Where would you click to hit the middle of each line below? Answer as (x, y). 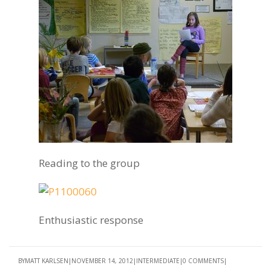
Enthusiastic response (91, 220)
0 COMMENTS (203, 260)
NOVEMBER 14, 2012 (102, 260)
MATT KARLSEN (47, 260)
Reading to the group (89, 163)
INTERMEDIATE (158, 260)
